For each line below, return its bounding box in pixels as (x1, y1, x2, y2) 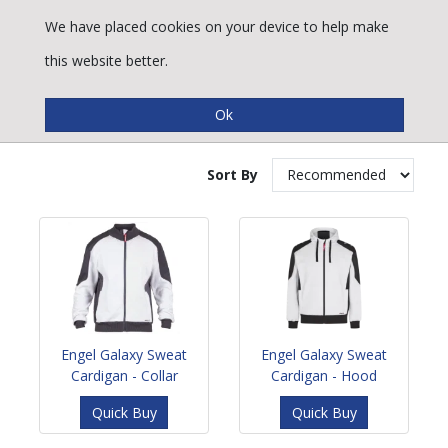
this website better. (44, 51, 168, 70)
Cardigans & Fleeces (34, 83, 320, 125)
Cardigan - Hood (271, 365, 377, 385)
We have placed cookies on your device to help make (44, 17, 389, 36)
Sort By (206, 165, 258, 185)
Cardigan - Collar (70, 365, 178, 385)
